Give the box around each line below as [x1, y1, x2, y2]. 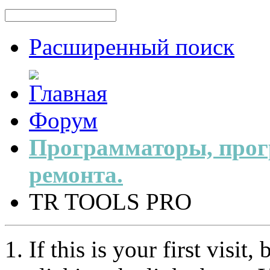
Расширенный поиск [29, 34, 234, 60]
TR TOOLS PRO [29, 189, 192, 215]
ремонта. [29, 162, 123, 187]
